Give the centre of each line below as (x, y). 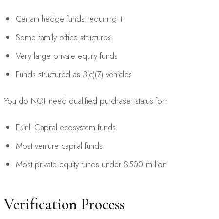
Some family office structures (63, 37)
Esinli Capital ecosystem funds (66, 127)
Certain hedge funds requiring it (69, 18)
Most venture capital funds (59, 145)
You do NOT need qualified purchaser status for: (86, 100)
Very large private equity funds (67, 55)
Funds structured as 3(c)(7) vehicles (74, 74)
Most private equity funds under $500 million (91, 164)
